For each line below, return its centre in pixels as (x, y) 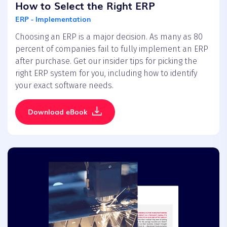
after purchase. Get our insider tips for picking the (106, 61)
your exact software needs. (64, 85)
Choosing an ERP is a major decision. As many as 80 (109, 36)
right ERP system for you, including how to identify (106, 73)
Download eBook (58, 111)
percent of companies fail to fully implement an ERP (112, 49)
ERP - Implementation (53, 18)
